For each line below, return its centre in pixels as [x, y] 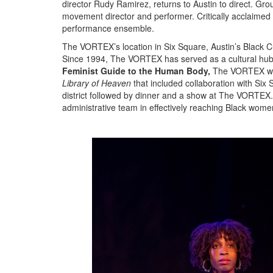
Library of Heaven [97, 83]
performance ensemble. [108, 28]
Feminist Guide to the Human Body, [136, 71]
